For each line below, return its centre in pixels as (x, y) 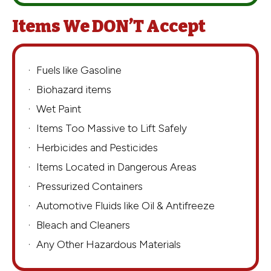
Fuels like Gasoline (79, 70)
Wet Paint (59, 109)
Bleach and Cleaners (83, 225)
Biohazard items (74, 90)
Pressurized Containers (90, 186)
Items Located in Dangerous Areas (116, 167)
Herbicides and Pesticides (97, 148)
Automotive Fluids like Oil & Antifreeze (126, 206)
